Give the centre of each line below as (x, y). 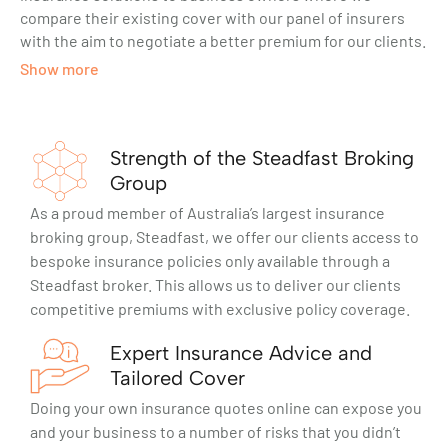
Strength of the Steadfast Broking (262, 158)
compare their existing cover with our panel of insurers (212, 18)
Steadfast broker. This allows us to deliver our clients (215, 285)
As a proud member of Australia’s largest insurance (207, 213)
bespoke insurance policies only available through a (210, 261)
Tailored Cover (177, 378)
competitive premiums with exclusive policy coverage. (220, 309)
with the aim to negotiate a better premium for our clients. (223, 41)
